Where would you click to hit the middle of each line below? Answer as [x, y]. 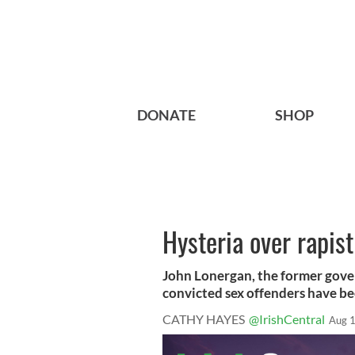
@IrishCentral [287, 319]
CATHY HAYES [204, 319]
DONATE [166, 115]
